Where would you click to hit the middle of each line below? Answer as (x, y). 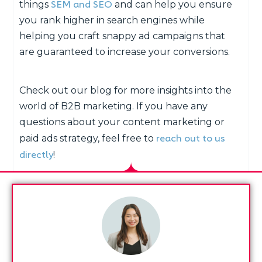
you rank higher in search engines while (112, 20)
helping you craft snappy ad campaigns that (123, 36)
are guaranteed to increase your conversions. (125, 52)
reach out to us (191, 138)
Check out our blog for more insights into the (126, 91)
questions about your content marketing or (122, 122)
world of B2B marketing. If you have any (114, 106)
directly (37, 154)
